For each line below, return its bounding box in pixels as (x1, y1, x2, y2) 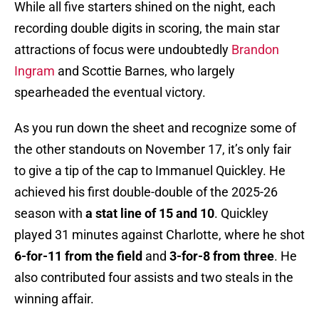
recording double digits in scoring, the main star (14, 21, 280, 36)
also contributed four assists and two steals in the (14, 270, 293, 286)
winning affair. (14, 291, 94, 307)
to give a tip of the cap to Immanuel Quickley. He (14, 163, 286, 179)
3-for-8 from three (169, 249, 274, 264)
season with (14, 206, 85, 221)
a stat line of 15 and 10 (85, 206, 214, 221)
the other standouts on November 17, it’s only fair (14, 142, 291, 157)
